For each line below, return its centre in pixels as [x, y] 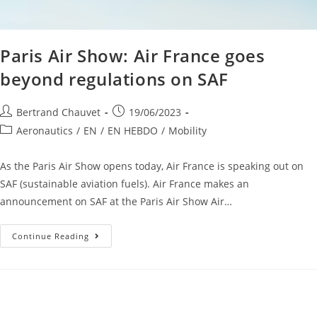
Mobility [188, 131]
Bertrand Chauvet [58, 113]
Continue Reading [51, 236]
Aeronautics [45, 131]
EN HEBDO [133, 131]
